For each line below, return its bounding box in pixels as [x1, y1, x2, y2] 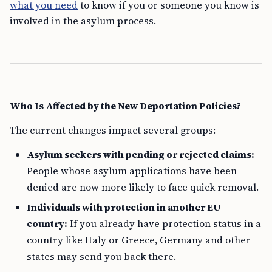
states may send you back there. [27, 250, 176, 263]
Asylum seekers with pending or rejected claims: [27, 148, 254, 161]
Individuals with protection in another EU [27, 200, 221, 214]
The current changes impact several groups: [10, 123, 216, 137]
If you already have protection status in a [67, 217, 261, 230]
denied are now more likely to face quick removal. [27, 180, 259, 194]
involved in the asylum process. [10, 14, 156, 27]
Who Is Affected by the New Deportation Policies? [10, 99, 241, 112]
